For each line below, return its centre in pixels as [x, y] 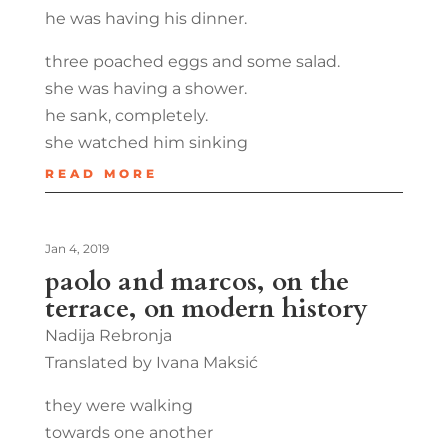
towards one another [128, 432]
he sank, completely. [126, 115]
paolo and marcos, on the [196, 281]
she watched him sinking [146, 142]
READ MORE [101, 173]
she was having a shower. [145, 88]
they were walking [118, 405]
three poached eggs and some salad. [192, 61]
